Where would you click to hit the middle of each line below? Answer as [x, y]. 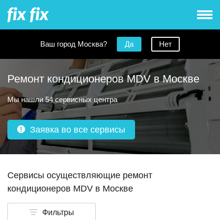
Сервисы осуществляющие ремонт [80, 175]
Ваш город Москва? [74, 44]
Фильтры [58, 212]
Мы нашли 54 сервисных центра [62, 99]
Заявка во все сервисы [78, 130]
